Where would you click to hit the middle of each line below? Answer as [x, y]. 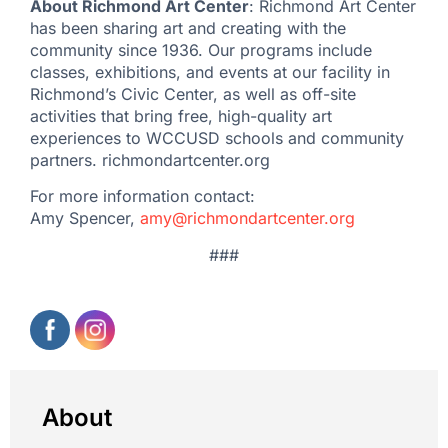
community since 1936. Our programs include [201, 50]
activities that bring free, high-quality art [181, 116]
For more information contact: [142, 196]
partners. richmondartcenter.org [150, 160]
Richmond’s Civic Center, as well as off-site [193, 94]
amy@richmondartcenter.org [247, 218]
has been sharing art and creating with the [188, 28]
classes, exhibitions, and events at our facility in [210, 72]
